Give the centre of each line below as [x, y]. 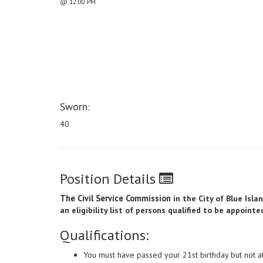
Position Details [109, 179]
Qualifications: [104, 235]
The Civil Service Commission [117, 198]
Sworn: [75, 107]
